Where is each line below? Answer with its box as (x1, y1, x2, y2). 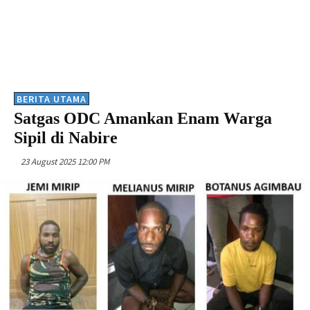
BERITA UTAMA (17, 92, 86, 105)
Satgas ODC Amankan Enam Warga (14, 109, 272, 127)
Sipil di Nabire (14, 128, 118, 147)
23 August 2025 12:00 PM (21, 155, 109, 167)
